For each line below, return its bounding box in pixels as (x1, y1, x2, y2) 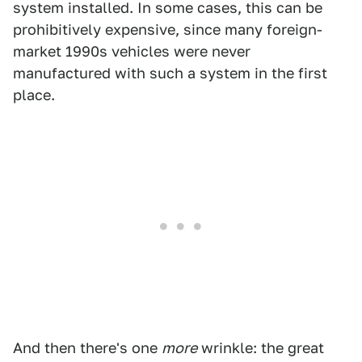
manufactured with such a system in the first (13, 65, 327, 82)
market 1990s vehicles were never (13, 43, 250, 60)
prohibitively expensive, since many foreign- (13, 21, 322, 38)
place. (13, 86, 55, 103)
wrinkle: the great (197, 339, 324, 356)
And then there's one (13, 339, 162, 356)
